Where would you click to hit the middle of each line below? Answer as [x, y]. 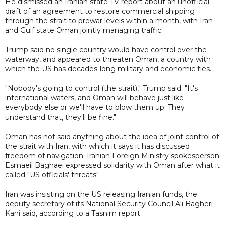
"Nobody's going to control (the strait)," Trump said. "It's [101, 88]
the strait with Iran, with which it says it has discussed [97, 146]
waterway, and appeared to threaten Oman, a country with [108, 59]
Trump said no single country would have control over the [106, 49]
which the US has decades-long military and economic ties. [108, 69]
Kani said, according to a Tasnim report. [73, 213]
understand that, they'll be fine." [61, 117]
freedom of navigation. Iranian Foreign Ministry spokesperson [112, 155]
